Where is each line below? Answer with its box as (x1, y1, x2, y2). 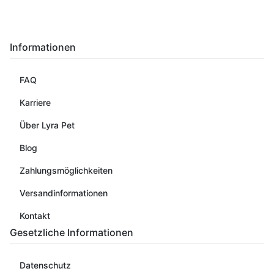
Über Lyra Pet (20, 119, 75, 130)
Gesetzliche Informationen (10, 226, 133, 239)
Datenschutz (20, 259, 71, 270)
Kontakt (20, 210, 50, 221)
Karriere (20, 97, 51, 108)
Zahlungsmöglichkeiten (20, 165, 113, 176)
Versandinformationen (20, 187, 108, 198)
